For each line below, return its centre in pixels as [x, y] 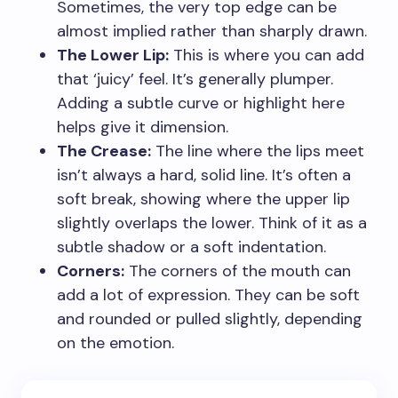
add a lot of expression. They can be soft [208, 295]
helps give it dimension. [143, 127]
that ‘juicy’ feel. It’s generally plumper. [195, 79]
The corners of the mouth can [238, 271]
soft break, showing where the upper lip [203, 199]
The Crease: [104, 151]
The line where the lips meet [258, 151]
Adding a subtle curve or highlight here [201, 103]
